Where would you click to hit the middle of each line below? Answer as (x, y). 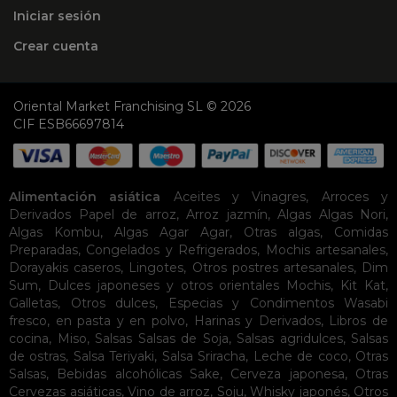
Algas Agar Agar (172, 233)
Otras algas (282, 233)
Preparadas (43, 250)
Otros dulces (113, 304)
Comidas (361, 233)
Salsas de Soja (183, 339)
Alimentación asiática (85, 197)
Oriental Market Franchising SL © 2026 (132, 107)
